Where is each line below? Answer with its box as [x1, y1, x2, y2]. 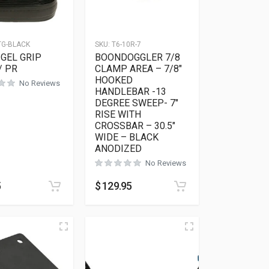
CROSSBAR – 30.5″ [94, 119, 175, 131]
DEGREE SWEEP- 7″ [94, 97, 178, 109]
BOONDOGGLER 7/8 [94, 51, 180, 63]
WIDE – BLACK [94, 131, 159, 143]
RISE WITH [94, 108, 141, 120]
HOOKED [94, 74, 133, 86]
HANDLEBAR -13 [94, 85, 166, 97]
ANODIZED [94, 142, 142, 154]
